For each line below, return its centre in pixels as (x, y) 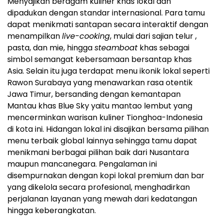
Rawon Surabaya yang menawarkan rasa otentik (100, 83)
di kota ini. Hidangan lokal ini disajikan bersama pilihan (108, 129)
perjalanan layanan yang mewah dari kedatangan (102, 199)
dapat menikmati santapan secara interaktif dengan (108, 25)
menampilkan (35, 36)
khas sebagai (163, 48)
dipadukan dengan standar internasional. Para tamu (106, 13)
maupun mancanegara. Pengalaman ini (82, 164)
